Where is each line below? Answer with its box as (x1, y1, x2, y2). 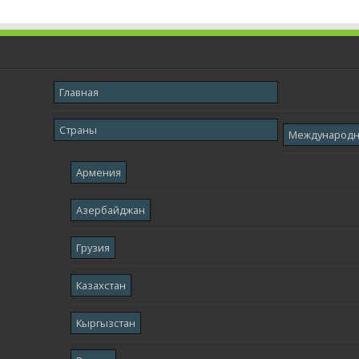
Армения (75, 164, 121, 179)
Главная (58, 84, 99, 99)
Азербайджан (75, 202, 145, 217)
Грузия (75, 240, 110, 255)
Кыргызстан (75, 315, 135, 330)
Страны (58, 122, 97, 137)
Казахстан (75, 277, 126, 292)
